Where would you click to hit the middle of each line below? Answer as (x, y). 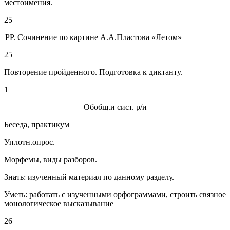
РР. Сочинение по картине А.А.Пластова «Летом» (94, 37)
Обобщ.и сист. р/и (115, 107)
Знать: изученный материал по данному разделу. (89, 177)
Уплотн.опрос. (30, 142)
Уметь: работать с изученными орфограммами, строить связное (115, 195)
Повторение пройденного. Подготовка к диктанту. (93, 72)
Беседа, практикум (37, 125)
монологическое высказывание (59, 204)
